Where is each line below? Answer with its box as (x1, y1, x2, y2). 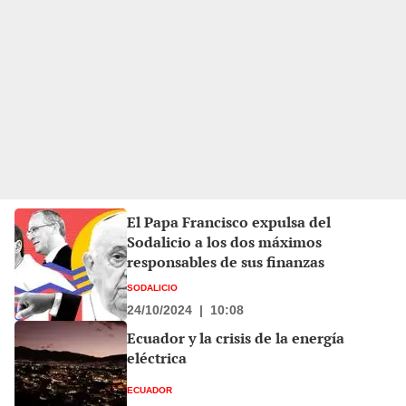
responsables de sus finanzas (127, 252, 324, 273)
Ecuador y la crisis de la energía (127, 327, 344, 348)
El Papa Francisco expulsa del (127, 212, 331, 233)
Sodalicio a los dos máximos (127, 232, 322, 253)
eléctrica (127, 347, 187, 368)
